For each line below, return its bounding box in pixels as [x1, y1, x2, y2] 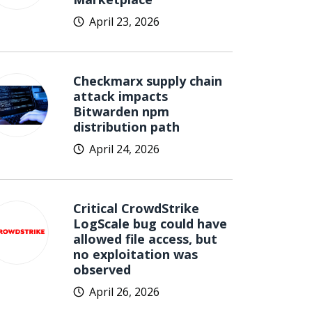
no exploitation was [73, 246, 198, 263]
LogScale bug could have [73, 215, 227, 232]
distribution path [73, 118, 180, 135]
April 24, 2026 [89, 141, 159, 157]
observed [73, 261, 131, 278]
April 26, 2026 [89, 284, 159, 299]
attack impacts [73, 88, 168, 104]
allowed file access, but [73, 231, 217, 247]
